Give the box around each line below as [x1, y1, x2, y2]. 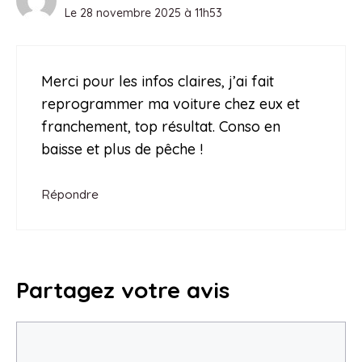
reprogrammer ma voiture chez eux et [41, 94, 300, 113]
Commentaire [15, 322, 106, 341]
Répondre [41, 186, 99, 202]
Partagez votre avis [16, 275, 229, 304]
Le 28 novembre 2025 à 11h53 [65, 5, 222, 20]
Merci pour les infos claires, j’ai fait [41, 71, 274, 90]
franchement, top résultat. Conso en [41, 116, 280, 136]
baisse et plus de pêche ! [41, 139, 203, 158]
